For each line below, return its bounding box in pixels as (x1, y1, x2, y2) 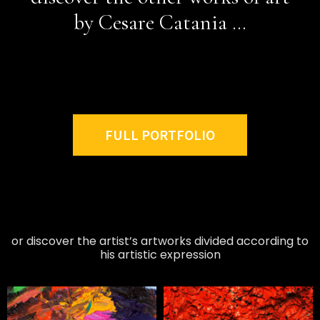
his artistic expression (99, 246, 221, 264)
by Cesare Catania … (74, 9, 246, 36)
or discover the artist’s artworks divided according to (11, 233, 309, 250)
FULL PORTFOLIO (105, 126, 215, 144)
